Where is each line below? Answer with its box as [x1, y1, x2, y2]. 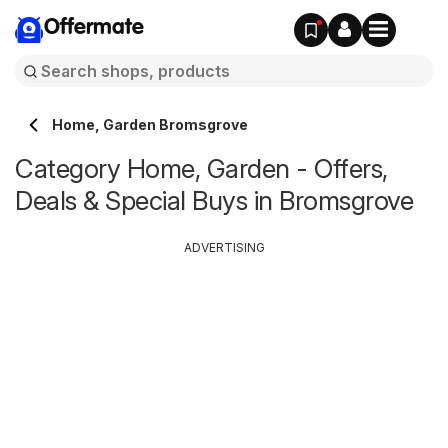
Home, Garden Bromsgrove [52, 116, 248, 133]
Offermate [44, 17, 144, 39]
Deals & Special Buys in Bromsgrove [15, 185, 413, 216]
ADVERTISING [183, 240, 265, 255]
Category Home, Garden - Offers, [15, 153, 388, 184]
